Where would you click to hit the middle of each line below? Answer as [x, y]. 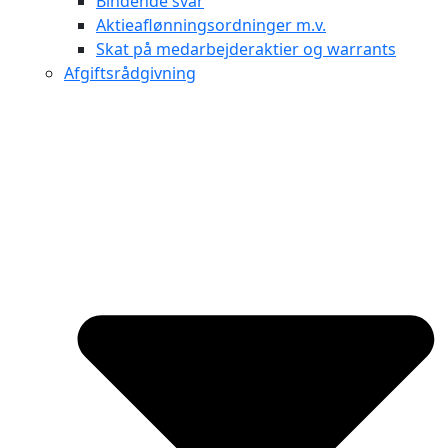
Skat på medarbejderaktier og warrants [246, 48]
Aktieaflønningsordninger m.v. [211, 24]
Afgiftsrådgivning [130, 72]
